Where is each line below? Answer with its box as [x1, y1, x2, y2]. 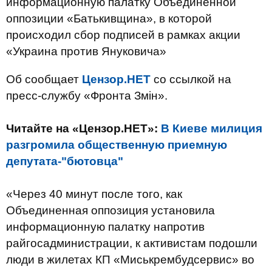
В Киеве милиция [161, 122, 262, 135]
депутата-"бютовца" [6, 155, 123, 168]
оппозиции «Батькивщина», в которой [6, 12, 212, 25]
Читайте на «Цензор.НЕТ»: [6, 122, 161, 135]
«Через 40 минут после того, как [6, 188, 182, 200]
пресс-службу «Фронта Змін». [6, 89, 168, 102]
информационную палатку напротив [6, 220, 205, 233]
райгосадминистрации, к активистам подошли [6, 237, 257, 250]
